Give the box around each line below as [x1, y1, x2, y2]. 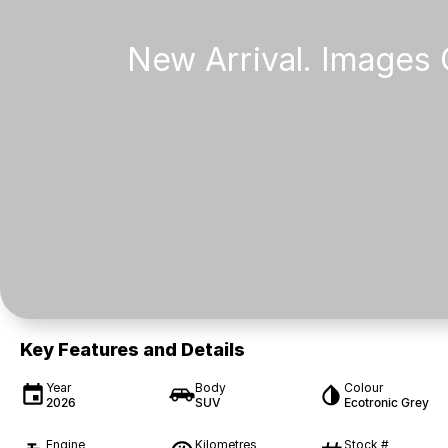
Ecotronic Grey [343, 394, 429, 410]
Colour [343, 379, 383, 395]
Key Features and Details [20, 338, 245, 360]
